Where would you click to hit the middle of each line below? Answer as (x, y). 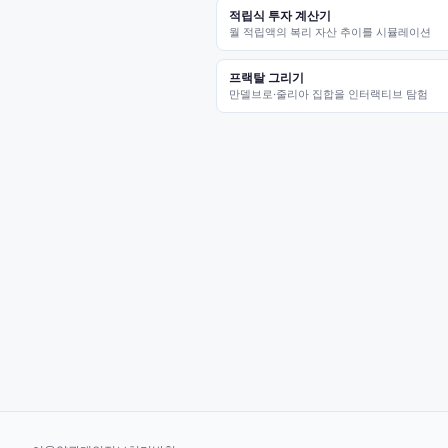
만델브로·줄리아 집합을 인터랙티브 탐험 (328, 94)
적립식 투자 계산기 (280, 15)
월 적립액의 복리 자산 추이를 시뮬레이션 (330, 32)
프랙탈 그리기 (266, 77)
